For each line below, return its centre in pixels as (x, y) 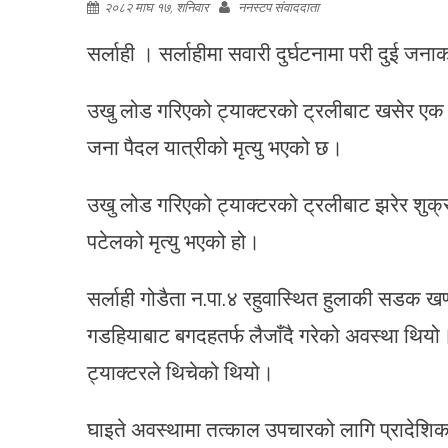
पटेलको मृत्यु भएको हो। (173, 240)
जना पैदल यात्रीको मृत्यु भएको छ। (215, 146)
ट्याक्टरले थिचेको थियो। (180, 371)
